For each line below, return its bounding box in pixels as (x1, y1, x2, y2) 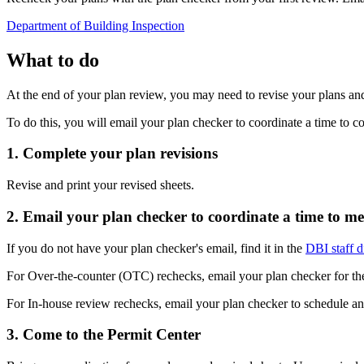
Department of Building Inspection (6, 18, 184, 32)
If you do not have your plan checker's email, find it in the (6, 240, 305, 255)
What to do (6, 49, 99, 71)
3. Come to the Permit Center (6, 326, 201, 344)
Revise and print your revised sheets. (6, 178, 194, 193)
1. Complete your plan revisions (6, 145, 218, 162)
